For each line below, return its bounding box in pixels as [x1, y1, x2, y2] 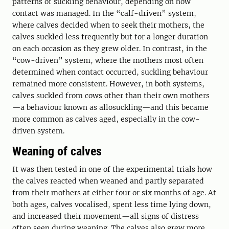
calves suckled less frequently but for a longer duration [12, 32, 208, 42]
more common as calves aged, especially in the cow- [12, 114, 200, 124]
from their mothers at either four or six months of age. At [12, 188, 216, 198]
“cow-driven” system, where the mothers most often [12, 56, 203, 65]
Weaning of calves [12, 144, 102, 159]
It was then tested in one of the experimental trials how [12, 165, 212, 174]
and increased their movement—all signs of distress [12, 212, 199, 221]
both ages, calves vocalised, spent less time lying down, [12, 200, 211, 210]
